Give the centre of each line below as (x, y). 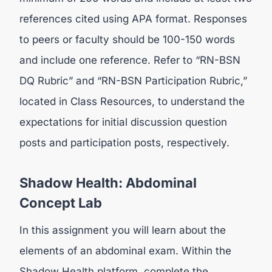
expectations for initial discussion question (123, 122)
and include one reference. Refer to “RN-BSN (130, 60)
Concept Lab (61, 203)
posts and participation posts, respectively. (124, 143)
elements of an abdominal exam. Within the (125, 251)
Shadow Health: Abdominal (108, 183)
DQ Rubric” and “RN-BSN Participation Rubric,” (133, 81)
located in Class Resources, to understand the (132, 101)
